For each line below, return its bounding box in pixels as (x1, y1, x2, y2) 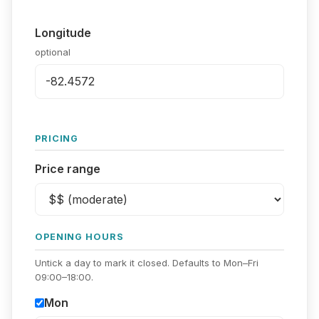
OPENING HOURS (35, 231, 124, 243)
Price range (35, 162, 100, 177)
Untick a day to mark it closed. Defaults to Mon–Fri (35, 256, 258, 268)
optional (35, 46, 70, 58)
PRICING (35, 133, 79, 145)
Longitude (35, 26, 91, 41)
